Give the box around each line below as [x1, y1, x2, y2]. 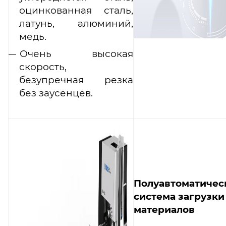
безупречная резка [19, 74, 133, 86]
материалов [134, 203, 195, 215]
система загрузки [134, 190, 224, 202]
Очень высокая [20, 47, 133, 60]
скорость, [19, 61, 67, 73]
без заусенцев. [19, 87, 93, 99]
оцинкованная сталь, [19, 4, 133, 16]
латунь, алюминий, [19, 17, 133, 29]
